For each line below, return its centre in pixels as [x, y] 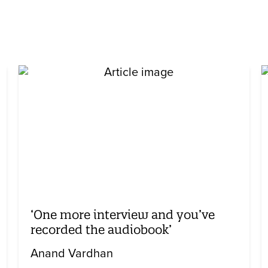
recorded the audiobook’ [101, 230]
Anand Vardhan [71, 254]
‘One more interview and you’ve [122, 215]
